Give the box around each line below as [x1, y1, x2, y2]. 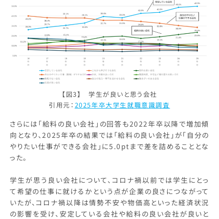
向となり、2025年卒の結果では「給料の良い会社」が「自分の [10, 130, 209, 140]
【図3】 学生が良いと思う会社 [62, 89, 157, 99]
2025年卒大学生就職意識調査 [74, 100, 170, 110]
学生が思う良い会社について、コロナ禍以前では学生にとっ [10, 175, 209, 185]
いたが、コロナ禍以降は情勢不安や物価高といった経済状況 [10, 197, 209, 208]
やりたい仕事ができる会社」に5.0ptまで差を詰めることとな [10, 141, 209, 152]
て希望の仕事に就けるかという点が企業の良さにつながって [10, 186, 209, 197]
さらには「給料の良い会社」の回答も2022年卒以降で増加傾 [10, 119, 209, 129]
